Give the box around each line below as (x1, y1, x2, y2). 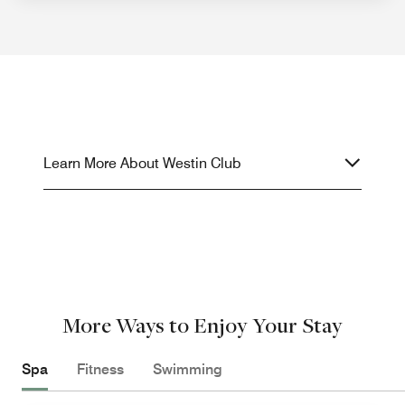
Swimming (153, 360, 222, 378)
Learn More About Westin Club (43, 154, 241, 172)
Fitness (77, 360, 124, 378)
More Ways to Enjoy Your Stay (62, 310, 343, 339)
